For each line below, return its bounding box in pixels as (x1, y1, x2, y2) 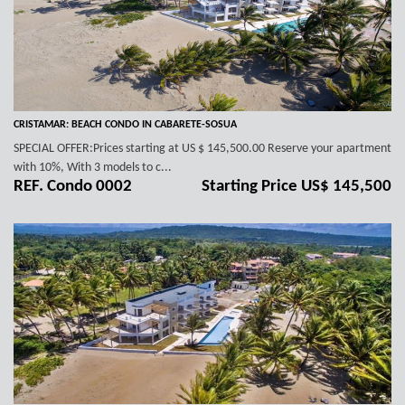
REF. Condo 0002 (14, 178, 132, 196)
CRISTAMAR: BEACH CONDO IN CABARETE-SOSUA (14, 119, 237, 131)
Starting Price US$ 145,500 (202, 178, 391, 196)
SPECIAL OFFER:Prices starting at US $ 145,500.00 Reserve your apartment (14, 143, 391, 155)
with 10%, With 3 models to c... (14, 162, 172, 174)
